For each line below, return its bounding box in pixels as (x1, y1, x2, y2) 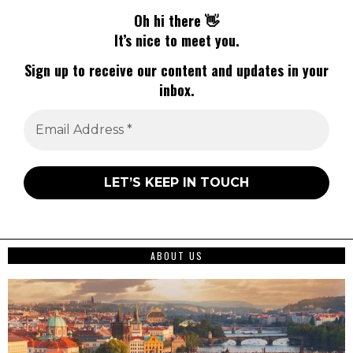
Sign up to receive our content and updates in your (24, 59, 329, 80)
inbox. (158, 79, 195, 100)
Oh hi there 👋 (134, 10, 219, 32)
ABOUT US (150, 249, 203, 263)
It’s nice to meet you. (113, 30, 240, 51)
